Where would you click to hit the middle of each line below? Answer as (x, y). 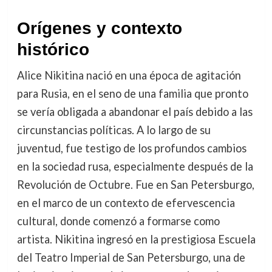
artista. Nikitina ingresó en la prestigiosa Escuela (136, 239)
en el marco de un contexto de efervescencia (126, 203)
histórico (53, 49)
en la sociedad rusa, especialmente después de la (135, 166)
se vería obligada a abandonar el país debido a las (134, 112)
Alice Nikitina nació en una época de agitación (129, 75)
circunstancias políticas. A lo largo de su (114, 130)
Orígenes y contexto (99, 28)
